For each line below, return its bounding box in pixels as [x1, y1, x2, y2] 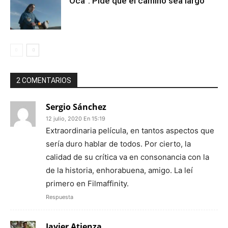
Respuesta [46, 193, 73, 201]
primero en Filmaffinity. [46, 178, 129, 188]
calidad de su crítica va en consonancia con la [46, 152, 209, 162]
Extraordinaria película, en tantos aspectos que [46, 125, 214, 135]
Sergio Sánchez [46, 101, 106, 112]
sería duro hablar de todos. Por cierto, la [46, 138, 191, 149]
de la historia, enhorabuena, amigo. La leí [46, 165, 193, 175]
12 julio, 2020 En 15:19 [46, 115, 105, 122]
